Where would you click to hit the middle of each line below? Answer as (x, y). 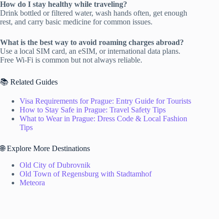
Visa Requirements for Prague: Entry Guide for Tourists (105, 101)
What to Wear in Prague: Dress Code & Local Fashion (103, 118)
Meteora (32, 182)
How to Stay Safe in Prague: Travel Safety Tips (93, 109)
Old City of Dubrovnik (55, 165)
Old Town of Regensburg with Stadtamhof (86, 174)
